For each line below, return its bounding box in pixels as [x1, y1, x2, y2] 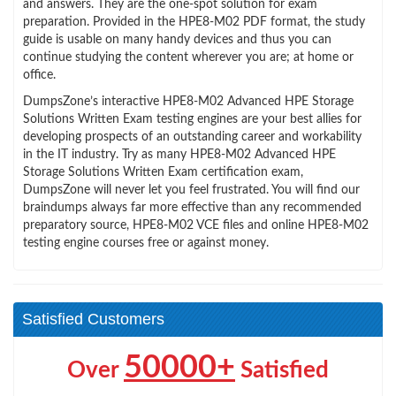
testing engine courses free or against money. [23, 236, 269, 249]
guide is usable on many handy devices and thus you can [23, 33, 331, 46]
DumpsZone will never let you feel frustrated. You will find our [23, 183, 360, 196]
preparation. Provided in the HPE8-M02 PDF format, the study [23, 15, 365, 28]
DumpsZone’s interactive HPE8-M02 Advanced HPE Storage [23, 95, 354, 108]
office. [23, 68, 56, 81]
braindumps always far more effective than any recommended [23, 201, 362, 214]
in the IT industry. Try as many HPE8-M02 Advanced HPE [23, 148, 336, 161]
